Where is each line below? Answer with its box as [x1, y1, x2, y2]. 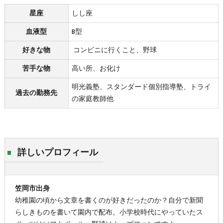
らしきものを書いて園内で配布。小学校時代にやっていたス [14, 207, 203, 219]
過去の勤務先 [15, 88, 58, 99]
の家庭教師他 [71, 94, 113, 105]
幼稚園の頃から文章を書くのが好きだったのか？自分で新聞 [14, 195, 203, 207]
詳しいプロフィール [17, 145, 98, 161]
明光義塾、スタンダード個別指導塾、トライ [71, 82, 211, 93]
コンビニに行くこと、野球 [71, 45, 157, 56]
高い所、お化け [71, 63, 120, 75]
